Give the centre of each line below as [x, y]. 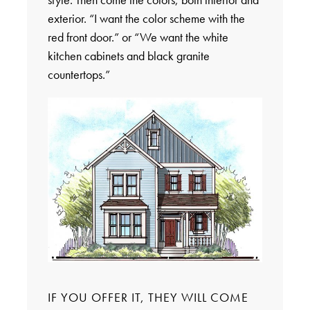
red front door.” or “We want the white [138, 37]
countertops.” [79, 75]
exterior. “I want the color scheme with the [146, 19]
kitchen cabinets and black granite [128, 56]
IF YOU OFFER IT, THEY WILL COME [148, 298]
